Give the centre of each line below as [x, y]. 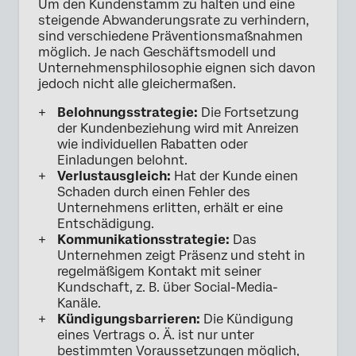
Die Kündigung [247, 319]
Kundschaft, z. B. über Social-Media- [168, 287]
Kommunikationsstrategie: [143, 239]
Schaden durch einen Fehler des [154, 192]
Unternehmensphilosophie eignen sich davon [177, 68]
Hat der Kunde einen [234, 176]
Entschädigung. [106, 223]
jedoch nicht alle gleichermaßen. [137, 83]
